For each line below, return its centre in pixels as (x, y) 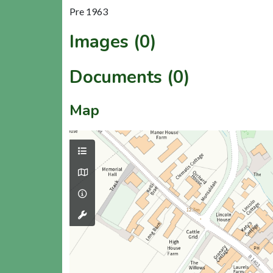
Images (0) (113, 41)
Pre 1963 (89, 11)
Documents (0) (130, 77)
